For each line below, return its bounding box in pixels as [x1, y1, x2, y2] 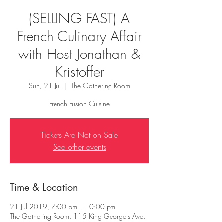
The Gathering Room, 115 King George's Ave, [10, 211, 145, 221]
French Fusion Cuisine [49, 99, 110, 108]
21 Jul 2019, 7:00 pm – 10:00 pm [10, 202, 115, 211]
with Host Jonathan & [18, 45, 140, 63]
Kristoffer [55, 62, 104, 81]
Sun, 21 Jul [28, 81, 61, 90]
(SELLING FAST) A [29, 9, 130, 27]
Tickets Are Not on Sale [41, 129, 118, 140]
